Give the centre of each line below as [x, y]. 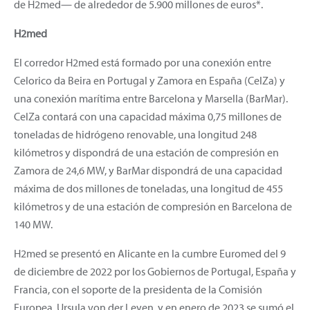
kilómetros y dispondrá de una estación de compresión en [146, 152]
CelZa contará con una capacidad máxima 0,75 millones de [148, 116]
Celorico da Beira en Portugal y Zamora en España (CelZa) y [149, 80]
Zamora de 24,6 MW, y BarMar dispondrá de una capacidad [148, 170]
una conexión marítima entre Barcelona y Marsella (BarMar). [151, 98]
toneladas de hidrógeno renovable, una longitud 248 [135, 134]
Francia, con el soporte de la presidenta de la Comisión [138, 289]
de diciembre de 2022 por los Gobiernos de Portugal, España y [155, 271]
